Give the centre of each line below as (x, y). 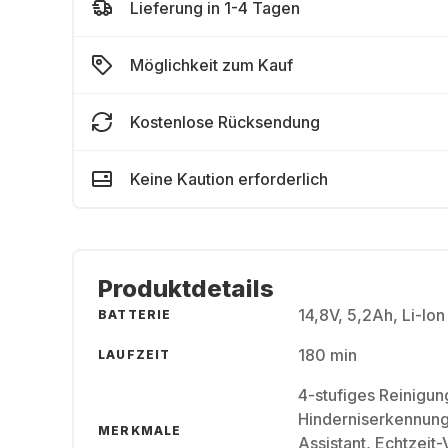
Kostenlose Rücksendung (225, 122)
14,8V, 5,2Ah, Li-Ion (371, 315)
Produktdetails (186, 288)
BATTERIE (135, 314)
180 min (327, 355)
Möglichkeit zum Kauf (211, 65)
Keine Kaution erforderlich (229, 179)
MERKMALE (140, 430)
